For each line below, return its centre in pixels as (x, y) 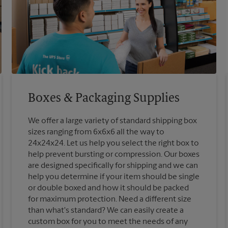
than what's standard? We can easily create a (106, 211)
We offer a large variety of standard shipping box (113, 121)
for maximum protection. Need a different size (110, 200)
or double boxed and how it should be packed (109, 189)
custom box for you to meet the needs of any (108, 222)
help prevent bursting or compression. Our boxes (114, 155)
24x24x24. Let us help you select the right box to (114, 144)
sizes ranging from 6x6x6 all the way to (96, 133)
